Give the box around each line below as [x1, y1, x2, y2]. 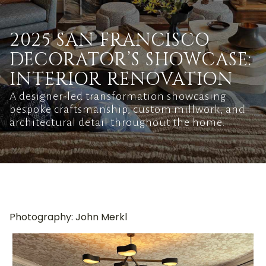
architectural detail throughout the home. [9, 116, 226, 128]
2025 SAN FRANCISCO [9, 28, 210, 52]
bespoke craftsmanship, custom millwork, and [9, 103, 245, 115]
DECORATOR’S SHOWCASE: [9, 48, 252, 72]
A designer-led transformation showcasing [9, 90, 226, 102]
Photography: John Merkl [9, 210, 127, 224]
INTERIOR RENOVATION [9, 68, 233, 91]
